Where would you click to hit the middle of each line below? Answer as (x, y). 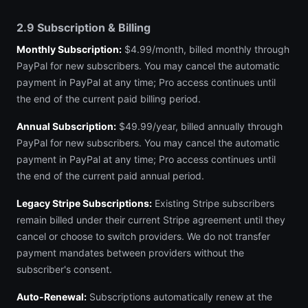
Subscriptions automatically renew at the (179, 297)
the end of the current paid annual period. (110, 176)
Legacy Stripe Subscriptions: (84, 203)
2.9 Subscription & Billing (84, 27)
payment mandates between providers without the (130, 253)
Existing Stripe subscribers (213, 203)
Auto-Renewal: (52, 297)
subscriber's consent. (64, 269)
